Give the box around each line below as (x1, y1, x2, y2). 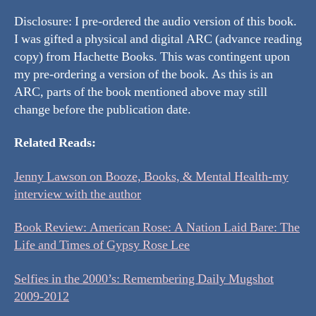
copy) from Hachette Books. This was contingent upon (14, 48, 290, 65)
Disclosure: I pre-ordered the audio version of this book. (14, 13, 297, 30)
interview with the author (14, 186, 141, 202)
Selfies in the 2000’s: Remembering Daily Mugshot (14, 270, 274, 287)
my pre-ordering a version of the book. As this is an (14, 66, 273, 83)
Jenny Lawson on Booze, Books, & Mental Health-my (14, 168, 288, 185)
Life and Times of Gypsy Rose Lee (14, 237, 190, 254)
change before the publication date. (14, 101, 191, 118)
